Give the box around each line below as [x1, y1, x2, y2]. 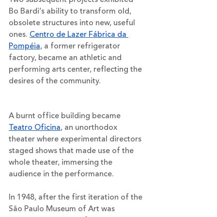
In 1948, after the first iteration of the [9, 191, 144, 203]
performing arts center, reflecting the [9, 63, 144, 75]
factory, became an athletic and [9, 51, 124, 63]
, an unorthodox [61, 121, 119, 133]
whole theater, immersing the [9, 156, 114, 168]
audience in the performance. [9, 168, 116, 180]
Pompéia [9, 40, 40, 52]
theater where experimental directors [9, 133, 143, 145]
